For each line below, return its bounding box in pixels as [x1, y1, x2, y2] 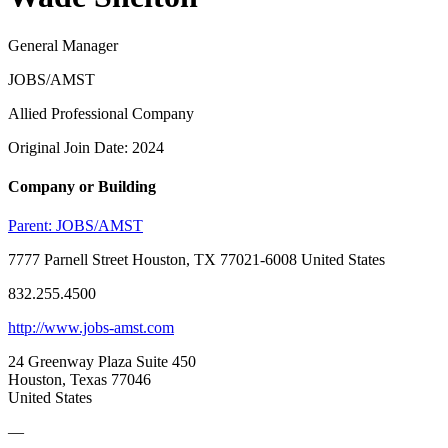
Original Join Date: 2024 [8, 138, 164, 156]
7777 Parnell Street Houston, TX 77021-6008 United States [8, 251, 385, 269]
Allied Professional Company [8, 104, 194, 122]
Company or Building [8, 178, 156, 196]
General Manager [8, 36, 118, 54]
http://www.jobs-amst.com [8, 319, 174, 337]
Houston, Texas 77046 [8, 371, 151, 389]
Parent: [8, 217, 56, 235]
